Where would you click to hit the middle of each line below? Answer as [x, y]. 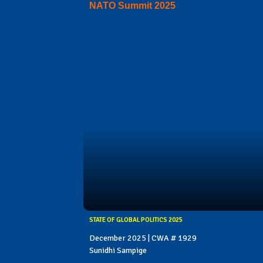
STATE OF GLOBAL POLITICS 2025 [136, 220]
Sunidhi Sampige [118, 251]
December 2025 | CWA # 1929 [143, 238]
